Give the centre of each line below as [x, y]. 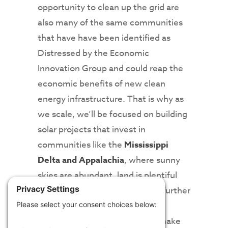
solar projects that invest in [92, 130]
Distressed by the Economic [93, 53]
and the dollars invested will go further [114, 191]
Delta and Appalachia [81, 160]
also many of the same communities [110, 23]
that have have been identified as [104, 38]
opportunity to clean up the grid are [108, 8]
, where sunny [152, 160]
